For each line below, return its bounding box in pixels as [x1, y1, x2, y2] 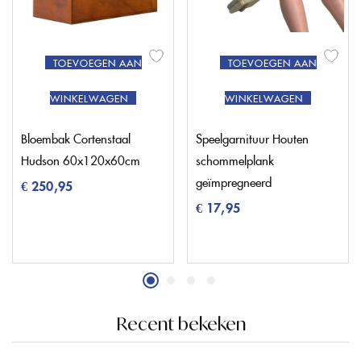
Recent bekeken [115, 313, 246, 335]
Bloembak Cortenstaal [21, 130, 131, 147]
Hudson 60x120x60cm [21, 151, 140, 169]
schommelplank [196, 151, 274, 169]
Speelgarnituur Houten [196, 130, 309, 147]
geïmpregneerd [196, 173, 272, 191]
